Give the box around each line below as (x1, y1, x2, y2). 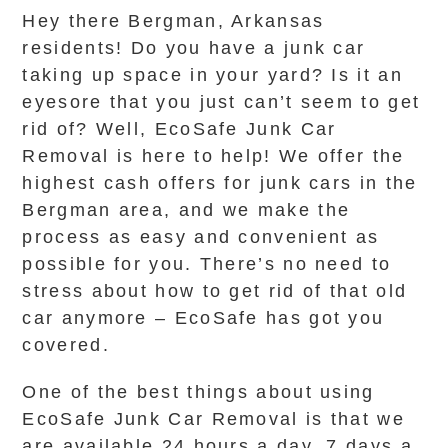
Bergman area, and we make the (22, 200, 351, 220)
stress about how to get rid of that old (22, 281, 408, 301)
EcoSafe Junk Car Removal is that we (22, 409, 405, 429)
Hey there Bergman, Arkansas (22, 11, 325, 31)
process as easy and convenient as (22, 227, 380, 247)
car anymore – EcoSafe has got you (22, 308, 385, 328)
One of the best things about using (22, 382, 375, 402)
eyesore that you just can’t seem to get (22, 92, 421, 112)
